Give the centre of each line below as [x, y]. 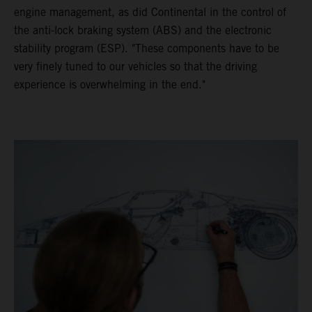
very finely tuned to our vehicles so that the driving [135, 66]
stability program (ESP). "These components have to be [147, 48]
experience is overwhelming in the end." [110, 84]
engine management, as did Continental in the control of [150, 12]
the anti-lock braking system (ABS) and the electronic [143, 30]
